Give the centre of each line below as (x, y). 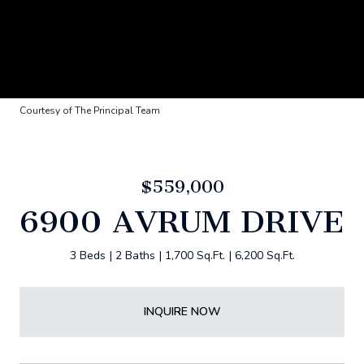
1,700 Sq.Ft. (195, 256)
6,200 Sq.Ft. (264, 256)
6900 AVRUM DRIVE (182, 222)
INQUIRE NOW (182, 311)
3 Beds (87, 256)
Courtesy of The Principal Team (90, 110)
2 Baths (135, 256)
